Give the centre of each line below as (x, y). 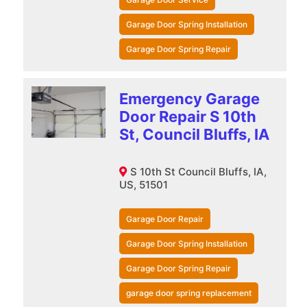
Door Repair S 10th (187, 116)
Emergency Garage (189, 98)
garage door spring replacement (188, 293)
